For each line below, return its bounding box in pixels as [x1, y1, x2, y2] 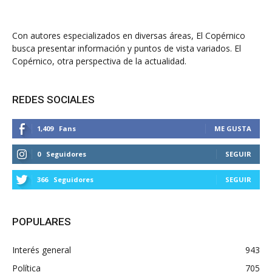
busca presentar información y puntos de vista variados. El [12, 42, 241, 54]
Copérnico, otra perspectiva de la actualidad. [12, 55, 186, 67]
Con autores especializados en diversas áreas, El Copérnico [12, 30, 245, 41]
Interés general [12, 244, 71, 256]
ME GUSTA [214, 124, 251, 133]
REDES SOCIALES [12, 93, 95, 106]
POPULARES [12, 216, 71, 228]
